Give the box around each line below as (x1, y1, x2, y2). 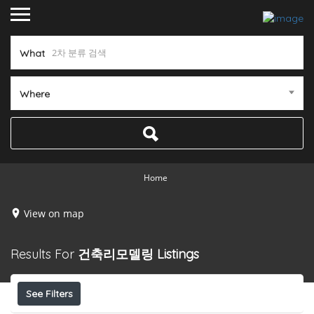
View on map (24, 206, 84, 220)
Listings (157, 246, 199, 263)
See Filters (25, 287, 73, 301)
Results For (11, 246, 78, 263)
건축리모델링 (78, 246, 153, 263)
